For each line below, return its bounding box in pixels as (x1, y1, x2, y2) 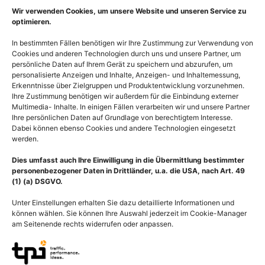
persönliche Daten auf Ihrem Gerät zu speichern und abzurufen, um (12, 60, 232, 69)
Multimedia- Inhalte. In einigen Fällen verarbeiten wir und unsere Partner (12, 102, 250, 112)
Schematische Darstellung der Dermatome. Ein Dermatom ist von (6, 231, 258, 243)
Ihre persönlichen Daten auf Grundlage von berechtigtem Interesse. (12, 113, 232, 122)
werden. (12, 134, 38, 144)
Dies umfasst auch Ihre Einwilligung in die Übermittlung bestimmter (12, 156, 244, 165)
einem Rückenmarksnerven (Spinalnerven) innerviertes (6, 244, 220, 256)
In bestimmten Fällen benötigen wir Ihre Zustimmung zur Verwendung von (12, 38, 253, 48)
